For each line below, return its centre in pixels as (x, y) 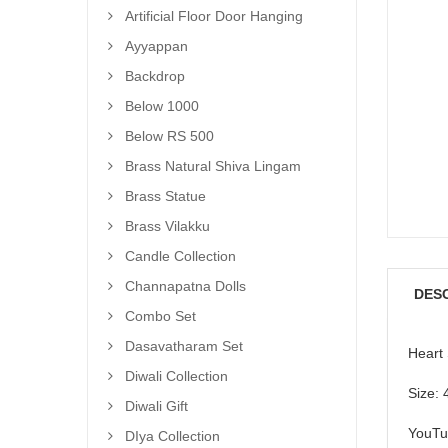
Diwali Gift (156, 406)
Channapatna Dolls (185, 286)
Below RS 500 (169, 136)
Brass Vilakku (167, 226)
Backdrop (155, 76)
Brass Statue (165, 196)
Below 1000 (162, 106)
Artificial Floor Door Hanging (214, 16)
